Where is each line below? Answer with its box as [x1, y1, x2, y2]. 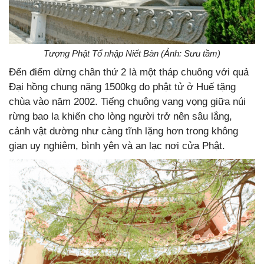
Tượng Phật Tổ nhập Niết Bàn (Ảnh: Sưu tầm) [44, 48, 220, 59]
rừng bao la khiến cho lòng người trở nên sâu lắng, [9, 111, 232, 123]
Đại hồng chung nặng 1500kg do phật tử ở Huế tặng [9, 81, 236, 93]
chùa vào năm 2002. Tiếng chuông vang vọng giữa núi [9, 96, 246, 108]
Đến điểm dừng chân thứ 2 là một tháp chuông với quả [9, 67, 249, 78]
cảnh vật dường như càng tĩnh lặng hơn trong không [9, 126, 238, 137]
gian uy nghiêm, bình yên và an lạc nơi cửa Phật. [9, 140, 225, 152]
